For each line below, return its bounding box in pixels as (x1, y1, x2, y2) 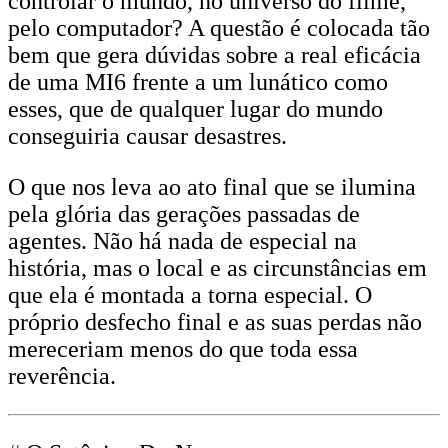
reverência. (8, 363, 116, 389)
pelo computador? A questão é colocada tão (8, 15, 430, 41)
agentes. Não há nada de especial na (8, 228, 357, 254)
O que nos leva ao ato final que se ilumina (8, 174, 416, 200)
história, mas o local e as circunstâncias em (8, 255, 427, 281)
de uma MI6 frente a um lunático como (8, 69, 388, 95)
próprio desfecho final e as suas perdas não (8, 309, 422, 335)
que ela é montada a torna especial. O (8, 282, 372, 308)
